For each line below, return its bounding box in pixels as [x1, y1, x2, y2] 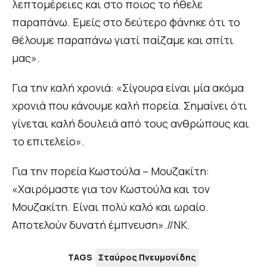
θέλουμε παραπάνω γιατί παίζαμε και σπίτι [12, 33, 234, 48]
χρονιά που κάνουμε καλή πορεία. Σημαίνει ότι [12, 98, 247, 113]
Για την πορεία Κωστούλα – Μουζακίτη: [12, 164, 209, 179]
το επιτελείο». [12, 134, 85, 149]
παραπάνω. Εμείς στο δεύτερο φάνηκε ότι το [12, 15, 240, 30]
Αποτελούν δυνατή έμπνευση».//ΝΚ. [12, 218, 190, 232]
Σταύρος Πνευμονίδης [98, 252, 196, 263]
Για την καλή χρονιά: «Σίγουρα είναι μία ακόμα [12, 80, 244, 95]
